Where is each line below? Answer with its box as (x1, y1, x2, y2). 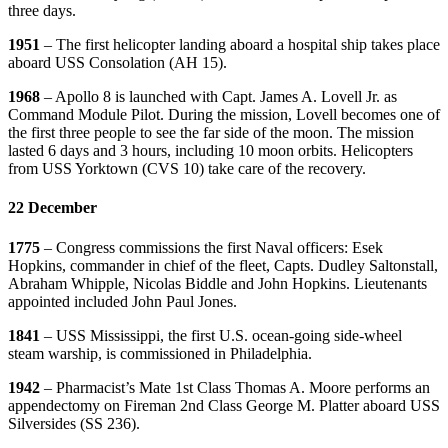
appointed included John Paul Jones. (8, 292, 237, 310)
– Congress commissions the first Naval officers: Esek (44, 238, 383, 256)
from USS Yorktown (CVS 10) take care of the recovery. (8, 160, 366, 178)
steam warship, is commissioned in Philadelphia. (8, 344, 312, 362)
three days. (8, 2, 76, 20)
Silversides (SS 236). (8, 414, 140, 432)
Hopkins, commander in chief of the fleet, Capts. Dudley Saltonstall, (8, 256, 438, 274)
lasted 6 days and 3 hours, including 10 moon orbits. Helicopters (8, 142, 413, 160)
